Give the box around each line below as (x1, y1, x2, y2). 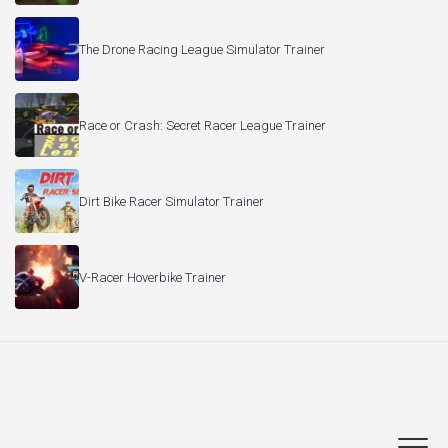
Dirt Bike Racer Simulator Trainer (79, 193, 264, 209)
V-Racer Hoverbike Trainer (79, 269, 226, 285)
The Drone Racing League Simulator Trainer (79, 41, 325, 57)
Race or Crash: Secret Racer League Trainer (79, 117, 326, 133)
